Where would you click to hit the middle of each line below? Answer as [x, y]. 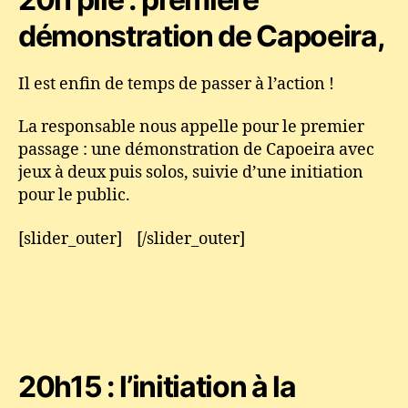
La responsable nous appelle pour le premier [191, 127]
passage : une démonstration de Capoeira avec [196, 150]
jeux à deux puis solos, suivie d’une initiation [191, 173]
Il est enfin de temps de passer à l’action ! [176, 84]
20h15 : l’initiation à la [157, 386]
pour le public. [74, 195]
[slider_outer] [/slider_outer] [132, 239]
